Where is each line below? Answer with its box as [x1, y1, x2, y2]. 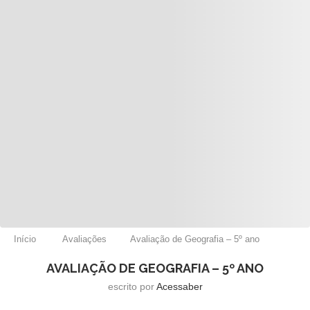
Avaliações [62, 233, 107, 244]
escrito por [107, 280, 156, 292]
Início [14, 233, 36, 244]
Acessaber [156, 280, 203, 292]
